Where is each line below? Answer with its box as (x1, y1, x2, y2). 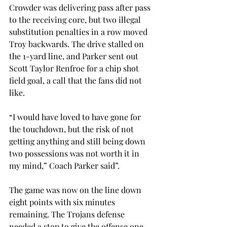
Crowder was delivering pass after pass (9, 2, 153, 13)
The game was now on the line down (9, 184, 143, 196)
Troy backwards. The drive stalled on (9, 39, 146, 50)
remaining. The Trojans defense (9, 209, 127, 220)
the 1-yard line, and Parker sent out (9, 51, 140, 62)
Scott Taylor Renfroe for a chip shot (9, 63, 141, 74)
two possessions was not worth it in (9, 148, 141, 159)
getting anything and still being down (9, 136, 147, 147)
